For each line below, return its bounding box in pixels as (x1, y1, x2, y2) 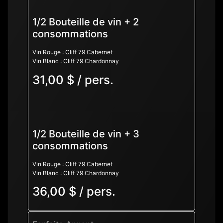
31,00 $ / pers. (32, 72, 113, 87)
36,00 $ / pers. (32, 184, 115, 199)
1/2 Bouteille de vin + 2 (32, 16, 139, 28)
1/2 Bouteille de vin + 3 (32, 127, 139, 140)
